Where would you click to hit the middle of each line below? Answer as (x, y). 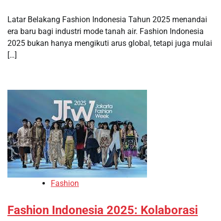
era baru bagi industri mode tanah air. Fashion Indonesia (106, 31)
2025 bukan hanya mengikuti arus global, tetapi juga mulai (110, 43)
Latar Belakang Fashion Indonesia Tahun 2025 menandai (107, 19)
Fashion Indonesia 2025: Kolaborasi (103, 210)
